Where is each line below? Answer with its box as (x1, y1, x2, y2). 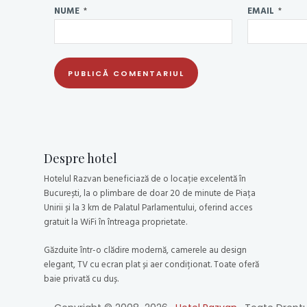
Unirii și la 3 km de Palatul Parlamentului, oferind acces (44, 200, 252, 214)
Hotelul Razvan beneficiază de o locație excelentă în (44, 171, 246, 186)
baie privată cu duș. (44, 271, 119, 286)
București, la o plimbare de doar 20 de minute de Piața (44, 186, 256, 200)
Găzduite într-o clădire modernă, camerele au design (44, 243, 247, 257)
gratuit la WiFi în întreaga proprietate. (44, 214, 187, 229)
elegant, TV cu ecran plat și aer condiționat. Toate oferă (44, 257, 259, 271)
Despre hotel (44, 150, 117, 167)
